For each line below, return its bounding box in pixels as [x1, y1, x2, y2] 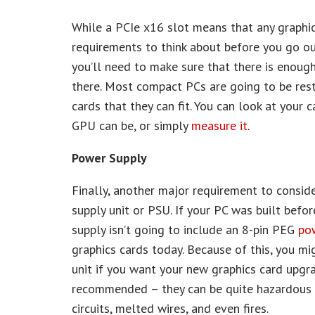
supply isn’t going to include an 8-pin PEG [72, 221, 298, 238]
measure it [191, 117, 247, 134]
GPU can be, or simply [72, 117, 191, 134]
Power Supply [72, 150, 147, 166]
